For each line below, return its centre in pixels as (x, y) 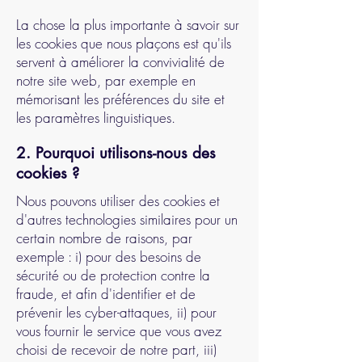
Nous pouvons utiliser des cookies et (118, 201)
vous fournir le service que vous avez (119, 331)
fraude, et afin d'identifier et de (106, 294)
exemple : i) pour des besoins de (109, 257)
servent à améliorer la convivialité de (120, 62)
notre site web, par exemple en (106, 80)
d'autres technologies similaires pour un (127, 219)
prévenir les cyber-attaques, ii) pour (116, 312)
